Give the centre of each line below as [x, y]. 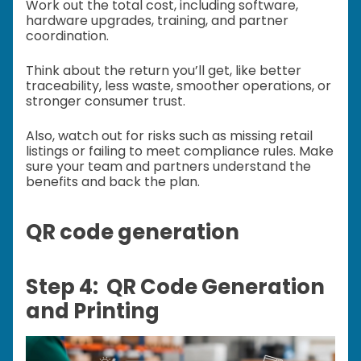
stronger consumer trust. [106, 101]
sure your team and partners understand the [168, 166]
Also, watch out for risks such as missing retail [169, 135]
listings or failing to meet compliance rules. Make [180, 151]
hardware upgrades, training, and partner [157, 20]
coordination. [67, 35]
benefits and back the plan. [113, 181]
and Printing [93, 311]
